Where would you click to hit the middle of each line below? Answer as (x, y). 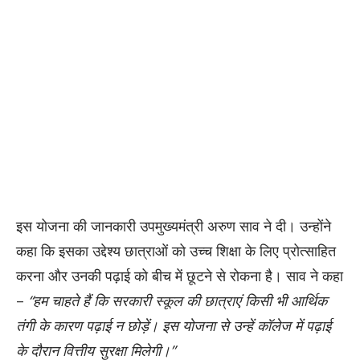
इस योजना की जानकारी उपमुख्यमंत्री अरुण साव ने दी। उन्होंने (174, 225)
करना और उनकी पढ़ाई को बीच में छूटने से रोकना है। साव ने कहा (180, 275)
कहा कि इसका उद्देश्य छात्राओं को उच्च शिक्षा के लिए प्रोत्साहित (176, 250)
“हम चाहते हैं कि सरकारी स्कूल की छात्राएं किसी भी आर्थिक (178, 300)
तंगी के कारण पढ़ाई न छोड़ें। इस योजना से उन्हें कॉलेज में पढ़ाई (174, 325)
